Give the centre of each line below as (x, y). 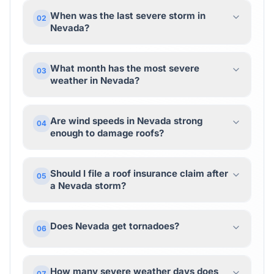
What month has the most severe (125, 68)
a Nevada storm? (88, 186)
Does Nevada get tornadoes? (115, 226)
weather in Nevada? (95, 80)
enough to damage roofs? (107, 133)
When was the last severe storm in (128, 16)
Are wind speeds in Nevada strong (126, 121)
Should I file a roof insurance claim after (139, 173)
